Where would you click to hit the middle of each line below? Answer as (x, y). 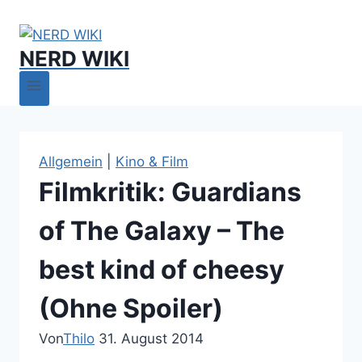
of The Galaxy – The (162, 230)
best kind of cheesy (162, 269)
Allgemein (71, 161)
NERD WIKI (74, 58)
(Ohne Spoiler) (131, 308)
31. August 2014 (151, 338)
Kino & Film (152, 161)
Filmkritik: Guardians (170, 192)
